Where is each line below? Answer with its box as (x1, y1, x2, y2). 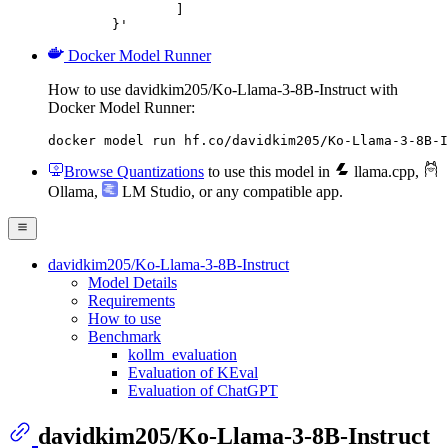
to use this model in (204, 163, 334, 181)
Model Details (88, 273, 177, 291)
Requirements (88, 291, 175, 309)
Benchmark (88, 327, 161, 345)
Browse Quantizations (64, 163, 204, 181)
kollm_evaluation (128, 345, 237, 363)
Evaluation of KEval (128, 363, 258, 381)
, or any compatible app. (191, 183, 343, 201)
